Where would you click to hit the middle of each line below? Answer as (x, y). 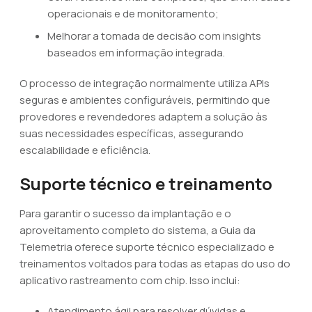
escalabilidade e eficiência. (85, 150)
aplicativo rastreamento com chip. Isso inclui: (130, 280)
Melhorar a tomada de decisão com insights (154, 36)
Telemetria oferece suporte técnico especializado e (147, 247)
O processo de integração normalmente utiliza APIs (145, 83)
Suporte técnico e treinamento (146, 184)
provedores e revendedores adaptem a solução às (143, 117)
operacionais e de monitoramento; (133, 14)
